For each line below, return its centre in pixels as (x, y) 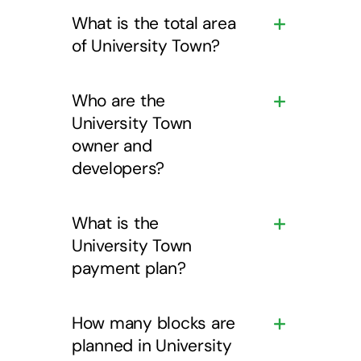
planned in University (151, 345)
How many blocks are (154, 323)
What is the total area (154, 23)
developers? (118, 168)
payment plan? (129, 268)
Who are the (118, 100)
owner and (112, 145)
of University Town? (146, 46)
